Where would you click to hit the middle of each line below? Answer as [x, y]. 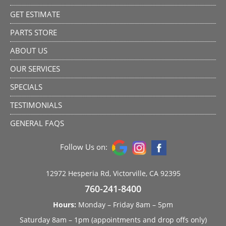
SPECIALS [26, 87]
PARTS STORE [34, 33]
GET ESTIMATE [35, 14]
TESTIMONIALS [36, 105]
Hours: [65, 205]
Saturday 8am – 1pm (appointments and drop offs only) [113, 220]
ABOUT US [29, 51]
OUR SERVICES [35, 69]
